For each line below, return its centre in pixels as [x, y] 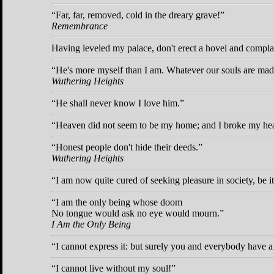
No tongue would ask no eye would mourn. [135, 213]
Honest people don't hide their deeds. [127, 147]
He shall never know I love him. [118, 103]
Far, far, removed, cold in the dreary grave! [138, 15]
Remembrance [80, 26]
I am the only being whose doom [119, 202]
